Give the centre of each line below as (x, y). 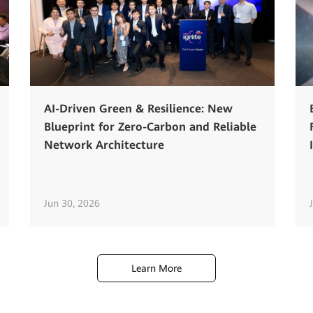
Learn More (156, 268)
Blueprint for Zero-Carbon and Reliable (151, 126)
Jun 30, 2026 (72, 203)
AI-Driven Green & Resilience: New (139, 108)
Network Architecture (104, 145)
